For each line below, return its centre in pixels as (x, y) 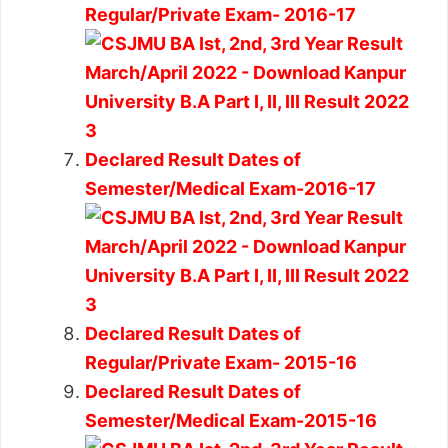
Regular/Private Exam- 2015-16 (221, 362)
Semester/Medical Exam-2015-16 (231, 420)
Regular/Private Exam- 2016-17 (220, 14)
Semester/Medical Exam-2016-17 (230, 188)
